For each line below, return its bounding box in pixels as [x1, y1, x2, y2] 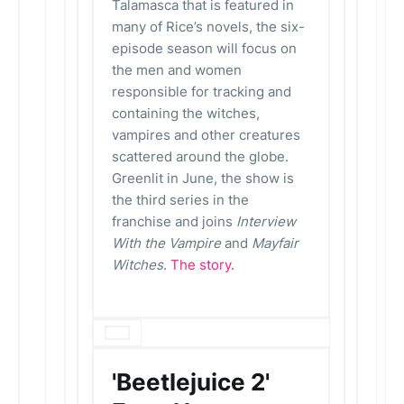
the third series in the [112, 191, 249, 208]
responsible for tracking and [112, 83, 291, 100]
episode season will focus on [112, 40, 297, 57]
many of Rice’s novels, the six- [112, 18, 305, 35]
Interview [236, 213, 296, 230]
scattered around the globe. [112, 148, 289, 165]
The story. [170, 256, 234, 273]
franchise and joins [112, 213, 236, 230]
